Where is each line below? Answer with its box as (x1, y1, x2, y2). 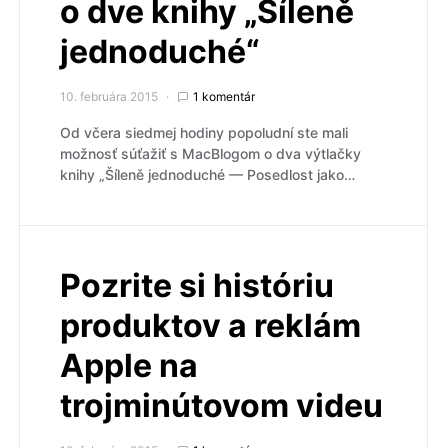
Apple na (60, 346, 198, 386)
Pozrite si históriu (60, 266, 334, 306)
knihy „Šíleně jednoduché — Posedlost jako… (60, 166, 355, 184)
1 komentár (193, 89, 255, 105)
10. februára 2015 (60, 89, 158, 105)
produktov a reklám (60, 306, 361, 346)
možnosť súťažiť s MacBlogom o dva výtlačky (60, 145, 361, 163)
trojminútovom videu (60, 386, 383, 426)
